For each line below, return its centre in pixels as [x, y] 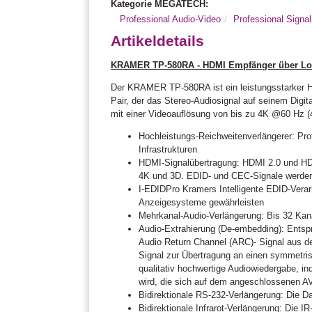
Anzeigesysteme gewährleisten [202, 202]
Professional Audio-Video [171, 19]
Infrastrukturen [168, 149]
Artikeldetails [158, 40]
